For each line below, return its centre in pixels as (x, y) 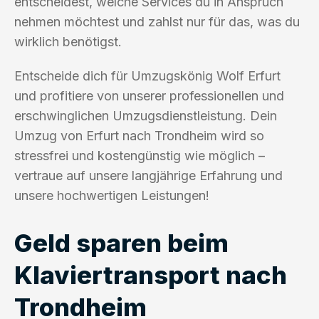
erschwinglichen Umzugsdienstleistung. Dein (146, 115)
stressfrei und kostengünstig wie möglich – (140, 155)
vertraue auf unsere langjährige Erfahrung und (148, 175)
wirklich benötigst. (68, 41)
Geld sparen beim (121, 242)
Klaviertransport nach (151, 274)
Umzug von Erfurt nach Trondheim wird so (139, 135)
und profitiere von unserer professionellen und (149, 95)
